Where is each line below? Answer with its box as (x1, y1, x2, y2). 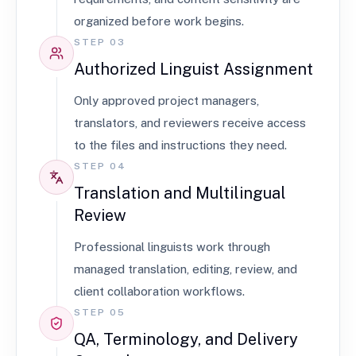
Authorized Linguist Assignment (74, 60, 313, 79)
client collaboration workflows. (74, 284, 245, 298)
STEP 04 (74, 161, 126, 172)
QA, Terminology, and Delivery (74, 330, 298, 349)
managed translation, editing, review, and (74, 262, 297, 276)
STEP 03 (74, 37, 126, 48)
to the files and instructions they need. (74, 138, 287, 152)
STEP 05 (74, 307, 126, 318)
